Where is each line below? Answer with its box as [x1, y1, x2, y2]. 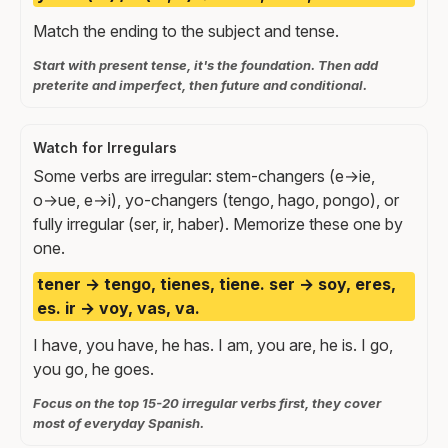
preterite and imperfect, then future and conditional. [33, 76, 367, 93]
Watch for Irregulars [33, 138, 177, 156]
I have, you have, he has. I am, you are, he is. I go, [33, 335, 393, 356]
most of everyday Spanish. [33, 415, 204, 432]
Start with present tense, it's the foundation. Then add [33, 56, 378, 73]
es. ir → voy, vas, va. [37, 298, 200, 319]
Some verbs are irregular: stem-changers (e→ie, [33, 165, 375, 186]
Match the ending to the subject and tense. [33, 20, 339, 41]
